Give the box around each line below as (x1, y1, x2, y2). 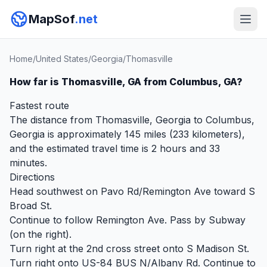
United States (36, 54, 88, 64)
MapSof (29, 12, 74, 26)
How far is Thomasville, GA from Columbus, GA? (10, 76, 243, 88)
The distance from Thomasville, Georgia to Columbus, (10, 114, 254, 126)
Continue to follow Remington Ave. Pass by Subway (10, 214, 246, 226)
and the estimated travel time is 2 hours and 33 (10, 142, 220, 154)
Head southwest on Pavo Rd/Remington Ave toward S (10, 185, 255, 197)
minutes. (10, 157, 47, 169)
